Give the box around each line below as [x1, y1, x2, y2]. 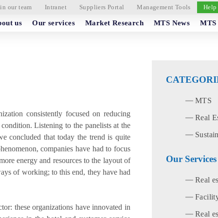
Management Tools [137, 3, 191, 11]
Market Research [85, 19, 144, 27]
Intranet [44, 3, 67, 11]
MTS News [154, 19, 190, 27]
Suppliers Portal [79, 3, 125, 11]
